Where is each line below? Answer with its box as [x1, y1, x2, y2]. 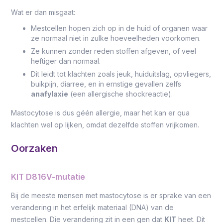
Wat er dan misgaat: [11, 8, 76, 16]
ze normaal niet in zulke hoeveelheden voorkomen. [31, 34, 201, 42]
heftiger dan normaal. [31, 57, 101, 65]
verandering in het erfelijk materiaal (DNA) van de [11, 203, 174, 212]
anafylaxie [31, 90, 69, 98]
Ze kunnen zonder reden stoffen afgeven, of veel [31, 47, 197, 55]
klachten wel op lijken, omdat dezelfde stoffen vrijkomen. [11, 120, 200, 129]
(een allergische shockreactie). [68, 90, 173, 98]
